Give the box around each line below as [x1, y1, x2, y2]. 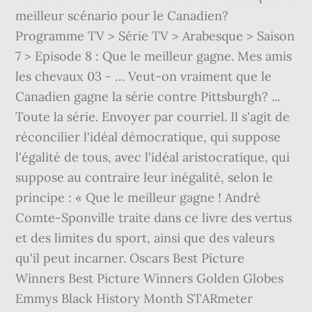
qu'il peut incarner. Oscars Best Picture [15, 250, 245, 266]
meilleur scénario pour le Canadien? [15, 8, 229, 24]
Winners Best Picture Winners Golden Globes [15, 270, 284, 286]
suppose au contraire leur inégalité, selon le [15, 169, 274, 185]
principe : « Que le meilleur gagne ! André [15, 189, 261, 205]
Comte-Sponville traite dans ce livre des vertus [15, 210, 292, 226]
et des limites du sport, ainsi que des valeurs [15, 230, 275, 246]
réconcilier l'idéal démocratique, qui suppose [15, 129, 281, 145]
